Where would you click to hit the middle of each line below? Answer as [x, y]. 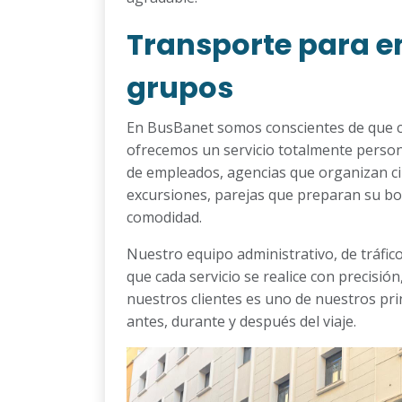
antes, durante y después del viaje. [241, 321]
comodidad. [164, 217]
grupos [180, 87]
